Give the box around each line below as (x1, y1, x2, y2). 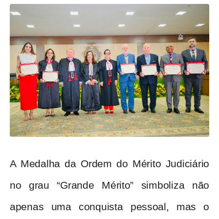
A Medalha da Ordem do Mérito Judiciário (10, 158, 209, 170)
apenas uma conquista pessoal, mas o (10, 201, 209, 213)
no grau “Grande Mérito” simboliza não (10, 179, 209, 192)
